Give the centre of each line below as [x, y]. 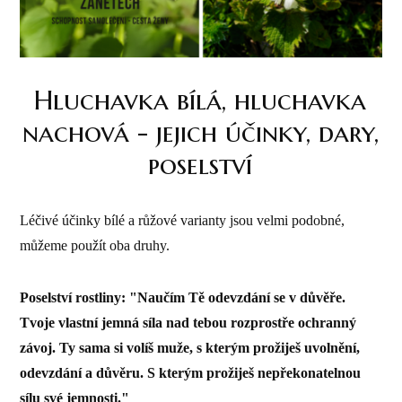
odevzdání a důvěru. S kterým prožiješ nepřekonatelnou [191, 372]
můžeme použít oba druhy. [97, 245]
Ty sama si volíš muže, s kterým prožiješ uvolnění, [210, 347]
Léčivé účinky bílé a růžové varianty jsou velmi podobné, [183, 220]
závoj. [40, 347]
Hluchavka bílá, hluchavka [201, 100]
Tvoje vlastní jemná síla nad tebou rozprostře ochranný [188, 322]
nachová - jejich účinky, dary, [200, 132]
